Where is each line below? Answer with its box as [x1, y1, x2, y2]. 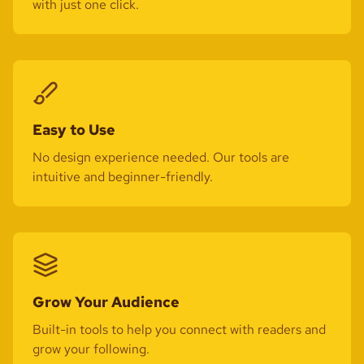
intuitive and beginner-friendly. [32, 168, 213, 185]
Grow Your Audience [32, 292, 180, 311]
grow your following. [32, 340, 149, 357]
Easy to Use [32, 120, 115, 139]
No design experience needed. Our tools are [32, 149, 289, 166]
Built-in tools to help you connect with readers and [32, 321, 326, 338]
